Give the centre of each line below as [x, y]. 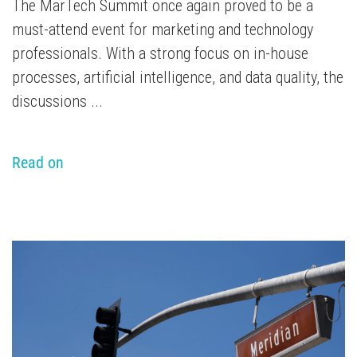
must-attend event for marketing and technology [163, 30]
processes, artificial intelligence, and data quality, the [178, 78]
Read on [38, 163]
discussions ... [57, 102]
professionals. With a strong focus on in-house [160, 54]
